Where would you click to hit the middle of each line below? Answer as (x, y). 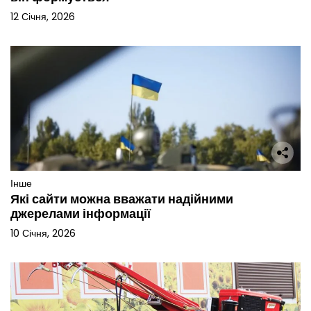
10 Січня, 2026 (43, 233)
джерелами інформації (81, 213)
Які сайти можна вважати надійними (122, 199)
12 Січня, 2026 (43, 16)
